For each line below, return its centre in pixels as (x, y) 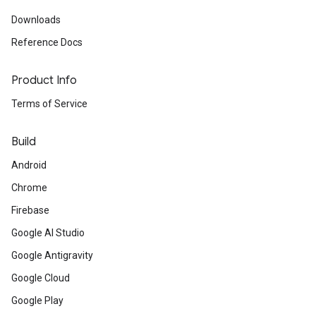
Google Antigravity (52, 255)
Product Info (44, 80)
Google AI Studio (48, 233)
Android (29, 165)
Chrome (29, 188)
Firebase (30, 210)
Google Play (37, 300)
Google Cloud (41, 278)
